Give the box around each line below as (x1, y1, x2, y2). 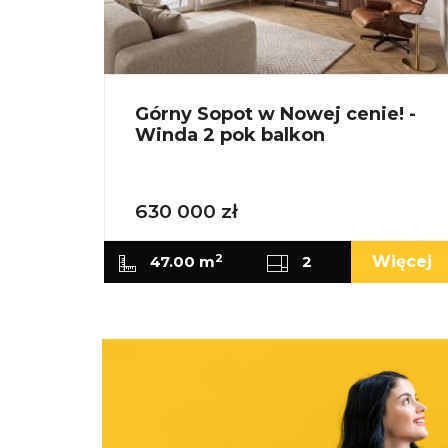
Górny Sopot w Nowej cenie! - (135, 103, 416, 126)
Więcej (371, 252, 432, 272)
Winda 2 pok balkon (135, 124, 325, 147)
